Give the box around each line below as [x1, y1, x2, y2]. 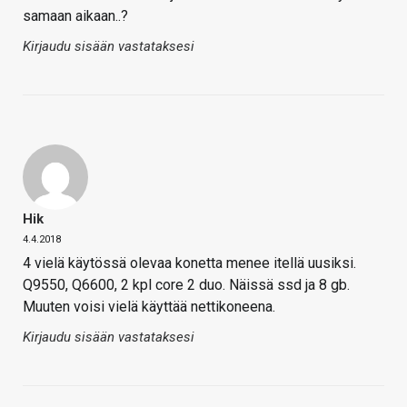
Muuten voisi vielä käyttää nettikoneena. [23, 298, 275, 316]
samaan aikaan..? [23, 7, 128, 25]
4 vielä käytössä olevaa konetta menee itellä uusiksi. [23, 254, 356, 273]
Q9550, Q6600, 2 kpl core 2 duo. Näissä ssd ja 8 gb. [23, 276, 350, 294]
